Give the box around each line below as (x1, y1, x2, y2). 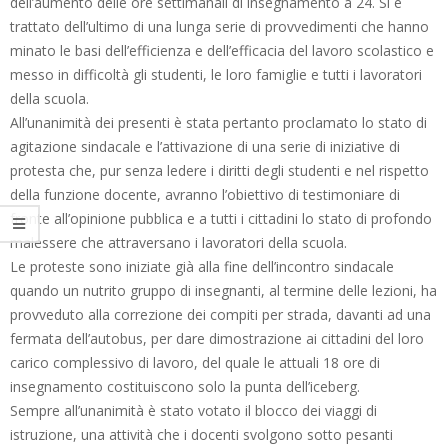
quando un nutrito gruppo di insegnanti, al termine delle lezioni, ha (10, 280, 437, 300)
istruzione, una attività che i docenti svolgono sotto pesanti (10, 424, 393, 444)
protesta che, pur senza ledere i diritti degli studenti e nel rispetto (10, 160, 429, 180)
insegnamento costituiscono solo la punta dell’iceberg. (10, 376, 360, 396)
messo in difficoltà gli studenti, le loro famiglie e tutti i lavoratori (10, 64, 422, 84)
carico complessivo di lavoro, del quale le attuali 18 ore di (10, 352, 380, 372)
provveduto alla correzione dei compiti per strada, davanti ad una (10, 304, 431, 324)
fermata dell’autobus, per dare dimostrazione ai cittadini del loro (10, 328, 424, 348)
